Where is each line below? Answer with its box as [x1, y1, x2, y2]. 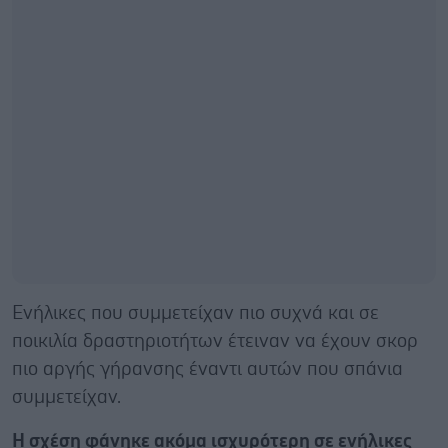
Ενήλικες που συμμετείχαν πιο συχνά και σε [12, 303, 379, 323]
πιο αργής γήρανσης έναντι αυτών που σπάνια [12, 359, 403, 379]
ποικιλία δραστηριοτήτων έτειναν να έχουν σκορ [12, 331, 418, 351]
